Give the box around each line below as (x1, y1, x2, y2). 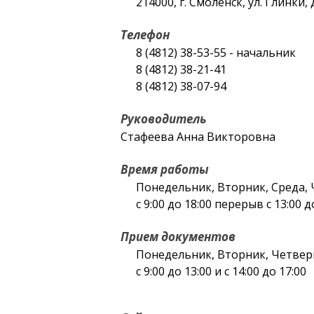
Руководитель (121, 111, 207, 127)
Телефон (121, 27, 170, 43)
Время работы (121, 161, 209, 177)
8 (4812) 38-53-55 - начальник (136, 45, 296, 60)
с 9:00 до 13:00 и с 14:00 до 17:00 (136, 264, 306, 279)
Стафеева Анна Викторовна (121, 129, 275, 144)
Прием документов (121, 228, 235, 245)
